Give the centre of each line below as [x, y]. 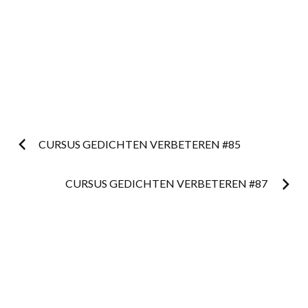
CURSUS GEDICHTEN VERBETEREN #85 [140, 144]
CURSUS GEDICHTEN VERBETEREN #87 [167, 184]
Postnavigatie [53, 146]
